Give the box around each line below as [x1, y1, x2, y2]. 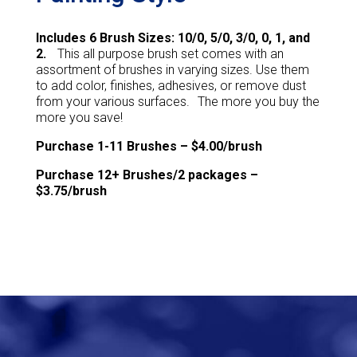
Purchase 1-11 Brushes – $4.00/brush [35, 139, 262, 155]
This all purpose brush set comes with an [45, 46, 284, 62]
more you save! [35, 110, 123, 126]
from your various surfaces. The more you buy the [35, 94, 320, 110]
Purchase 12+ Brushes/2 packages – [35, 167, 258, 183]
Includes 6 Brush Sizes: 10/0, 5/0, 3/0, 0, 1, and [35, 30, 310, 46]
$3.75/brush [35, 183, 107, 199]
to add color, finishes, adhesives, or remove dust [35, 78, 306, 94]
